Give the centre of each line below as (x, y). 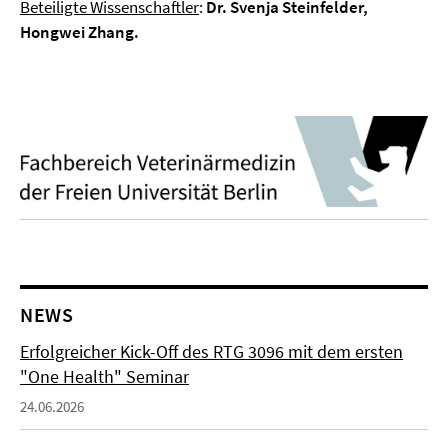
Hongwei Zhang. (79, 32)
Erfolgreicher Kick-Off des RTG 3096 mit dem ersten (211, 351)
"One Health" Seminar (104, 376)
